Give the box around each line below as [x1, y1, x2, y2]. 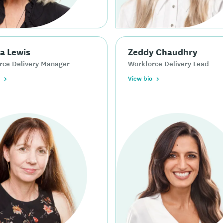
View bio [128, 73, 152, 83]
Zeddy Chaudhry [128, 44, 198, 58]
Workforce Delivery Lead [128, 57, 209, 69]
